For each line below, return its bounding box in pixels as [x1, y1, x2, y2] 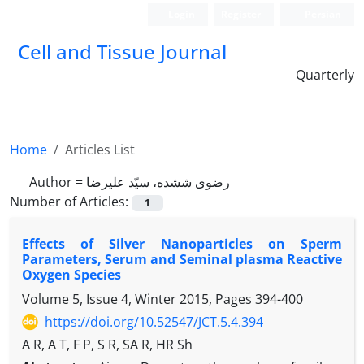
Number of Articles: [10, 193, 132, 210]
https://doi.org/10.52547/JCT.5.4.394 [45, 313, 263, 331]
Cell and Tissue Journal [18, 38, 227, 65]
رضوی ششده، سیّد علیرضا [86, 173, 230, 191]
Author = [29, 173, 86, 191]
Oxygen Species [22, 266, 121, 284]
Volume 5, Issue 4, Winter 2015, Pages [22, 290, 255, 309]
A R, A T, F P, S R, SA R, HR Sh [22, 336, 193, 354]
